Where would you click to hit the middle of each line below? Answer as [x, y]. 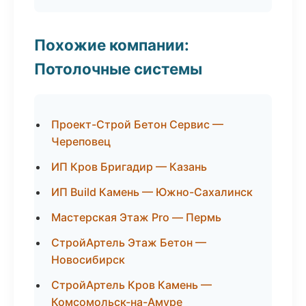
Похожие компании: [112, 45]
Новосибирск [88, 260]
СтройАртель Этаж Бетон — [129, 242]
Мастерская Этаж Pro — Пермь [136, 217]
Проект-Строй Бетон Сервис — [137, 124]
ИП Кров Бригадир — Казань [129, 167]
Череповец [81, 141]
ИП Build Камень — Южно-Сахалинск [152, 192]
